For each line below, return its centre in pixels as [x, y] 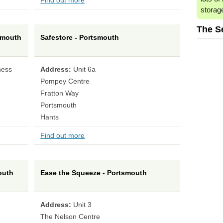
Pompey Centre [65, 81]
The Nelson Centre [70, 217]
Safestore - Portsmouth [80, 38]
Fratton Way [60, 93]
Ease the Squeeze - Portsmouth [94, 173]
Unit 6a [85, 69]
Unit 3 [83, 205]
